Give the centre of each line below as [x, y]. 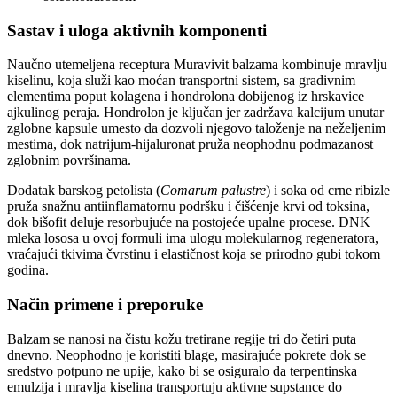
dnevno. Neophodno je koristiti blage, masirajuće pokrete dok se [187, 354]
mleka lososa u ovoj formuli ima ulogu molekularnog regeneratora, [193, 238]
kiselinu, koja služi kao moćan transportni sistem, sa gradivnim [181, 81]
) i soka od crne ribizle [328, 191]
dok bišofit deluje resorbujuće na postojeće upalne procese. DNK [189, 222]
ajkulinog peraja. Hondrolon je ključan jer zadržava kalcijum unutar [195, 113]
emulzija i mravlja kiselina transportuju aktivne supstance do [175, 386]
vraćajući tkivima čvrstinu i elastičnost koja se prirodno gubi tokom [194, 254]
